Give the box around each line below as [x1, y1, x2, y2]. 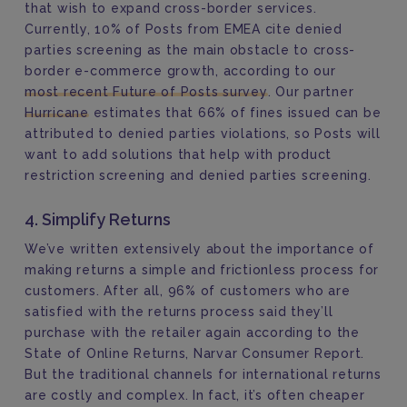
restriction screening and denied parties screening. [25, 168, 372, 183]
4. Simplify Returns [25, 210, 171, 229]
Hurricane [25, 105, 89, 120]
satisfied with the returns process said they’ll [25, 304, 333, 319]
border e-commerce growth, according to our [25, 64, 336, 78]
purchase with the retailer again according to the [25, 325, 360, 340]
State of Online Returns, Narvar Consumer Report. [25, 346, 364, 361]
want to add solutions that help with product [25, 147, 332, 162]
